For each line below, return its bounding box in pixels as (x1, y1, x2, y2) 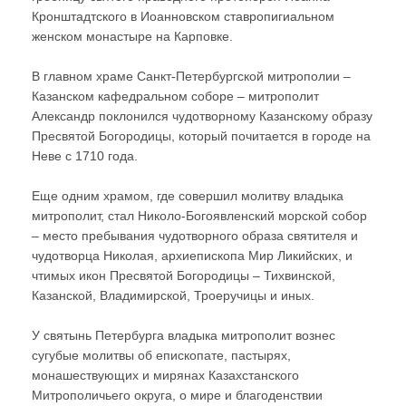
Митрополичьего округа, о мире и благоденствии (32, 387, 323, 402)
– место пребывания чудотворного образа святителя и (32, 227, 358, 243)
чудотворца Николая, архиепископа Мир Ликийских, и (32, 247, 353, 263)
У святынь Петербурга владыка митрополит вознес (32, 327, 335, 343)
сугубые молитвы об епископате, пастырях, (32, 347, 291, 362)
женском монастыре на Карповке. (32, 28, 233, 43)
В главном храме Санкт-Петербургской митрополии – (32, 68, 351, 83)
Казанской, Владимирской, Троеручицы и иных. (32, 287, 314, 303)
